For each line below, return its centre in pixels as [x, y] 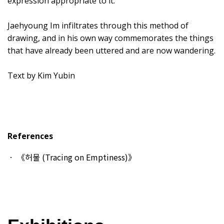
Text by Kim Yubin [41, 75]
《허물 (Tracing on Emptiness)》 [77, 157]
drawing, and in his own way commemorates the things [110, 38]
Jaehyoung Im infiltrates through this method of [98, 25]
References [30, 136]
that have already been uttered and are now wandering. [111, 50]
